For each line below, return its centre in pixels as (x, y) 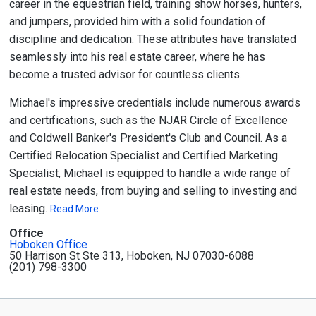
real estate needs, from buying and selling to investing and (153, 191)
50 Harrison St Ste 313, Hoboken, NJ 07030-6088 (131, 256)
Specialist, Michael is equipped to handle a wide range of (150, 173)
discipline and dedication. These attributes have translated (152, 39)
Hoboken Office (48, 244)
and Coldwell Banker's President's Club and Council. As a (148, 138)
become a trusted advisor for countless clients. (125, 74)
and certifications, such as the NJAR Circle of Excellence (148, 120)
